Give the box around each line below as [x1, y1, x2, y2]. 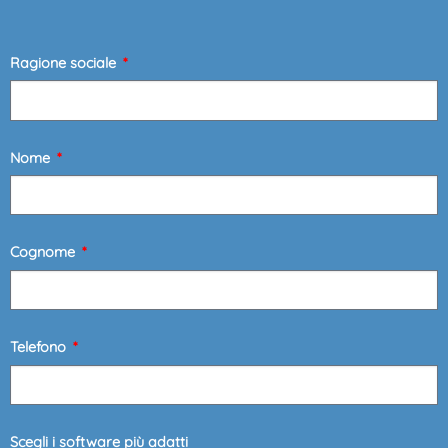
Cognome [10, 243, 79, 262]
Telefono [10, 338, 70, 357]
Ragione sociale [10, 53, 120, 72]
